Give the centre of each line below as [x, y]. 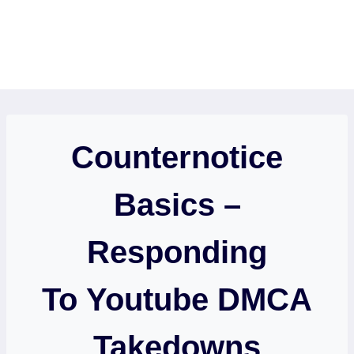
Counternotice [177, 158]
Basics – [177, 205]
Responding [177, 252]
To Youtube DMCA [177, 300]
